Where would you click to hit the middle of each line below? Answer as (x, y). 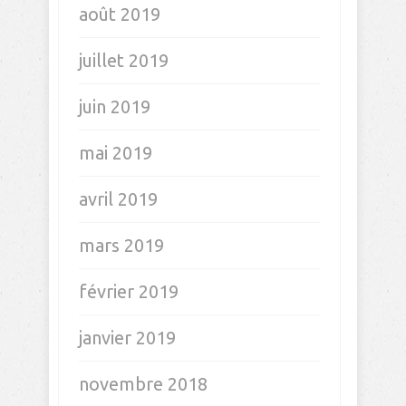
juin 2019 (115, 106)
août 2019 (120, 14)
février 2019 (129, 291)
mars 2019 (121, 245)
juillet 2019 (124, 60)
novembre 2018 (143, 384)
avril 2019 (118, 199)
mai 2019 (116, 153)
